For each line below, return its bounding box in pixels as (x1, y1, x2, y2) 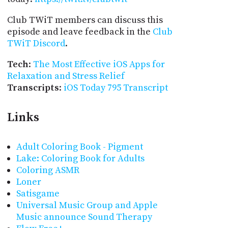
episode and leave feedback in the (7, 25, 153, 38)
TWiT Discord (7, 37, 65, 49)
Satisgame (16, 188, 60, 200)
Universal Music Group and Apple (16, 199, 158, 212)
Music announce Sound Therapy (16, 211, 152, 223)
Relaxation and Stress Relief (7, 70, 125, 82)
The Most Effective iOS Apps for (33, 58, 165, 70)
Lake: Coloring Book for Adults (16, 153, 145, 165)
